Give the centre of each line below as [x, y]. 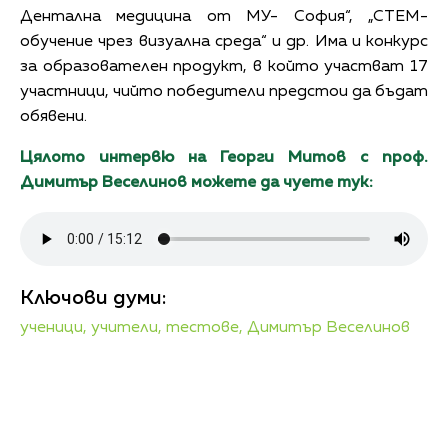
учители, [126, 327]
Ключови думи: [93, 297]
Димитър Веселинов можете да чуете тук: [196, 182]
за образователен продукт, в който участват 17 [224, 66]
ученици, [53, 327]
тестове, [204, 327]
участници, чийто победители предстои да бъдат [224, 91]
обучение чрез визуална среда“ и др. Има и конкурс [224, 41]
